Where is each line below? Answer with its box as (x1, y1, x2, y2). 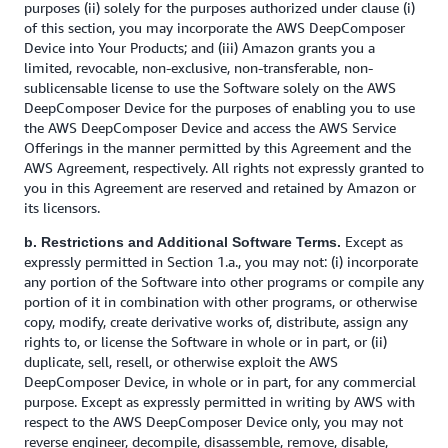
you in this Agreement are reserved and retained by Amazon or (24, 179, 416, 196)
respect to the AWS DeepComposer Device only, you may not (24, 413, 403, 430)
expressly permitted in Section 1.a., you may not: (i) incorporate (24, 253, 418, 270)
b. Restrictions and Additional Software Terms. (24, 234, 341, 250)
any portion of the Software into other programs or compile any (24, 273, 424, 290)
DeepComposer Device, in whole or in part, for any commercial (24, 373, 416, 390)
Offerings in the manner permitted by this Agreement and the (24, 139, 411, 156)
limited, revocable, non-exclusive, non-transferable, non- (24, 59, 373, 76)
